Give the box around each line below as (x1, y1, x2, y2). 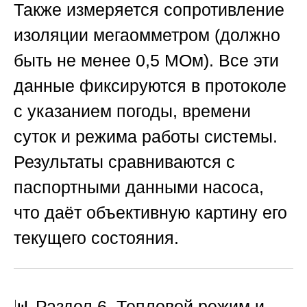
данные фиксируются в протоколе (14, 75, 286, 95)
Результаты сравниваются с (14, 151, 235, 171)
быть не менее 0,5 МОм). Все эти (14, 50, 279, 70)
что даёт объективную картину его (14, 202, 287, 222)
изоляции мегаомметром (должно (14, 25, 280, 45)
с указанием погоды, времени (14, 101, 251, 121)
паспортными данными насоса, (14, 177, 264, 197)
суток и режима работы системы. (14, 126, 278, 146)
